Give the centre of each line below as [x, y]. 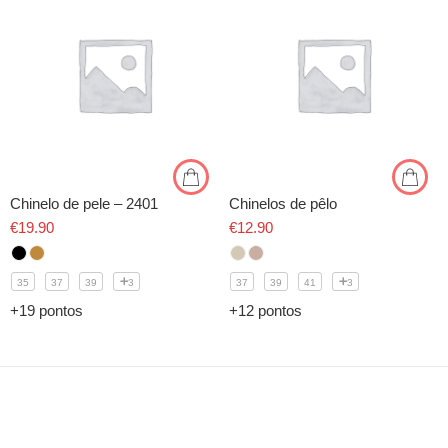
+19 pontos [46, 311]
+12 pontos [265, 311]
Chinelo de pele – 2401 [84, 203]
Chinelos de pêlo [283, 203]
